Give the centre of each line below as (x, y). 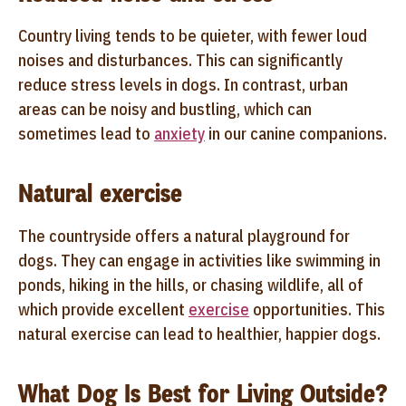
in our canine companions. (296, 133)
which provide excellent (103, 309)
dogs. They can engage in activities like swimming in (199, 260)
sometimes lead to (86, 133)
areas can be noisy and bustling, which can (165, 109)
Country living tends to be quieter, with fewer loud (193, 35)
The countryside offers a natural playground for (184, 236)
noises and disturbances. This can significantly (180, 60)
